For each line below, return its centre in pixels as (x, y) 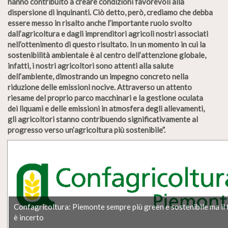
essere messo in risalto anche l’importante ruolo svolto (100, 23)
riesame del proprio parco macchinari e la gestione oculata (105, 97)
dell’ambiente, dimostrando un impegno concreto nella (98, 76)
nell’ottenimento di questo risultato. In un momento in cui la (107, 44)
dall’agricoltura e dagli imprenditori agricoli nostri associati (108, 33)
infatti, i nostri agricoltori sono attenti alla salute (91, 65)
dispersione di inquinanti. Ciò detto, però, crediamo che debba (110, 12)
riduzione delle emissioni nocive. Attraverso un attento (100, 87)
